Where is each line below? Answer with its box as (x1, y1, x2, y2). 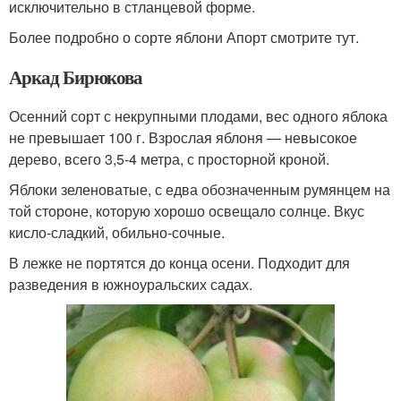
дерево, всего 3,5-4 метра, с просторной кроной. (9, 148, 329, 169)
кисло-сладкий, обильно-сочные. (9, 221, 225, 243)
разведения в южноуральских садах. (9, 273, 252, 294)
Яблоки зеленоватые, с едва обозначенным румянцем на (9, 178, 390, 200)
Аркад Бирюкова (9, 63, 143, 90)
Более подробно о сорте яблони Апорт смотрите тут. (9, 26, 359, 47)
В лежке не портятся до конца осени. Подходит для (9, 252, 350, 273)
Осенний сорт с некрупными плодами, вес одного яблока (9, 105, 388, 126)
